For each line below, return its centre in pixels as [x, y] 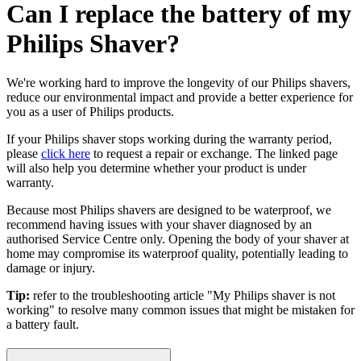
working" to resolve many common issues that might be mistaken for [180, 310]
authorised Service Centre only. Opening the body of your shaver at [178, 239]
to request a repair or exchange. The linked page [214, 154]
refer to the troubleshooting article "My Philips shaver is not [184, 296]
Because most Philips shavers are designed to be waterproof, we [169, 210]
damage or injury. [51, 268]
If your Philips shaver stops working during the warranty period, [169, 139]
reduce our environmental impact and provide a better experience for [180, 98]
